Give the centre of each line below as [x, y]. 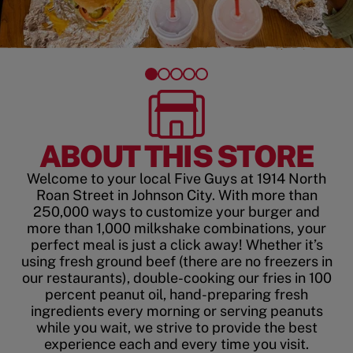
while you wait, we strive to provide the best [176, 327]
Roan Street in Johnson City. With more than [176, 195]
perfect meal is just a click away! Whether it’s [176, 244]
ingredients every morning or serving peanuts [176, 310]
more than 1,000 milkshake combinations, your [176, 228]
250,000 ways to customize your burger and [176, 211]
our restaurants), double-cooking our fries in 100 [176, 277]
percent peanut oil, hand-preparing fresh [176, 294]
